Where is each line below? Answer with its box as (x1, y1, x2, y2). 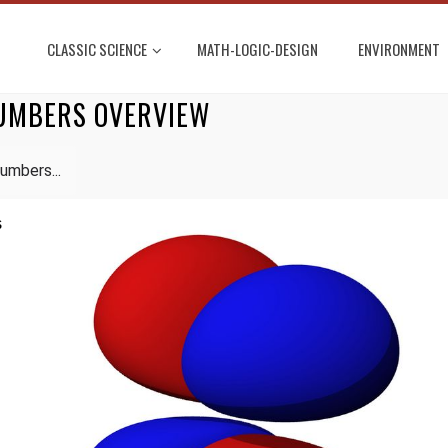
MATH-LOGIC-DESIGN (197, 38, 318, 60)
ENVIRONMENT (358, 38, 440, 60)
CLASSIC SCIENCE (47, 38, 147, 60)
